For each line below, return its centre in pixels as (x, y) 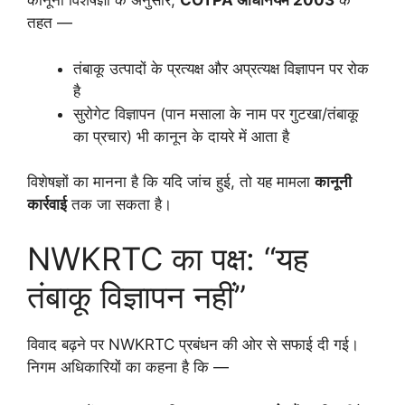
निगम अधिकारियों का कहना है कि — (128, 367)
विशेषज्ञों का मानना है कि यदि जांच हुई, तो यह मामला (171, 182)
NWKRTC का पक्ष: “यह (168, 258)
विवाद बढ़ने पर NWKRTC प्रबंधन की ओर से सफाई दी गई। (193, 344)
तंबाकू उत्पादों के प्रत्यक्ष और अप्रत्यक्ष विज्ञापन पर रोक (221, 68)
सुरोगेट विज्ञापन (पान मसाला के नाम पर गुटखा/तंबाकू (216, 113)
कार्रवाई (47, 205)
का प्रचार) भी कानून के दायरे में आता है (181, 136)
